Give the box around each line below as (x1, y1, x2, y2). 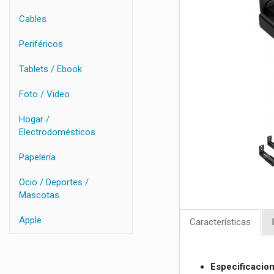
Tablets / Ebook (19, 64, 82, 75)
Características (189, 217, 251, 228)
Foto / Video (19, 89, 70, 100)
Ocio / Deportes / (19, 177, 89, 188)
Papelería (19, 152, 56, 163)
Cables (19, 13, 46, 24)
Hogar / (19, 114, 50, 125)
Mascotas (19, 190, 59, 201)
